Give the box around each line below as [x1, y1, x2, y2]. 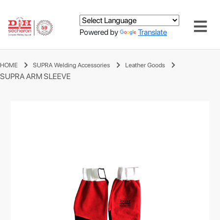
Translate [138, 27, 167, 37]
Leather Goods [125, 61, 165, 69]
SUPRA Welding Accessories [33, 61, 110, 69]
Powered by [80, 27, 120, 37]
